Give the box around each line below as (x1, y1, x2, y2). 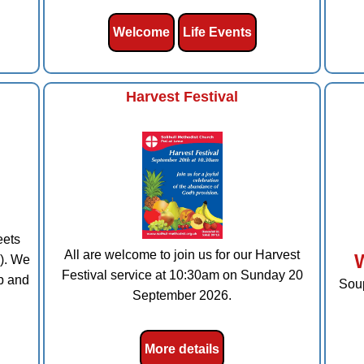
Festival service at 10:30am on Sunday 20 (61, 268, 303, 283)
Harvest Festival (126, 89, 238, 105)
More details (145, 342, 219, 357)
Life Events (182, 25, 252, 40)
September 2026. (132, 288, 232, 303)
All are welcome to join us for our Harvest (64, 248, 300, 262)
